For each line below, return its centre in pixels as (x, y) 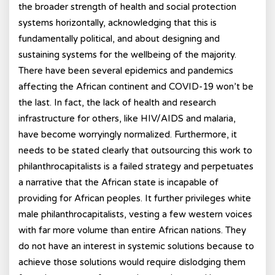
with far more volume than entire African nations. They (132, 230)
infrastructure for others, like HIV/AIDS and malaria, (127, 118)
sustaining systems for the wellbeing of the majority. (127, 55)
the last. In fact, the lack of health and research (117, 103)
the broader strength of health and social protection (127, 7)
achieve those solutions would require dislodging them (132, 262)
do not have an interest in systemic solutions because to (136, 246)
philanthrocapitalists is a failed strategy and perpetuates (136, 166)
